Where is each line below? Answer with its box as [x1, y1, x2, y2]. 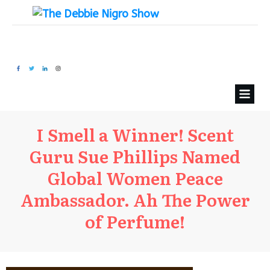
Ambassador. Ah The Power [20, 186, 250, 212]
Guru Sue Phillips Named [30, 143, 240, 169]
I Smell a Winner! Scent [36, 121, 234, 147]
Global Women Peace [47, 165, 223, 190]
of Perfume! [85, 208, 185, 234]
